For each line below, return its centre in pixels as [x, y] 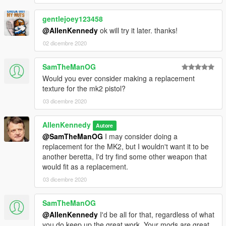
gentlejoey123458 [73, 18]
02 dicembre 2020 [65, 43]
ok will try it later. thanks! [138, 30]
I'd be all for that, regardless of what [156, 214]
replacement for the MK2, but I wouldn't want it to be [126, 146]
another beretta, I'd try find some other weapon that [125, 156]
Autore [105, 125]
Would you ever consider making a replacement [119, 78]
